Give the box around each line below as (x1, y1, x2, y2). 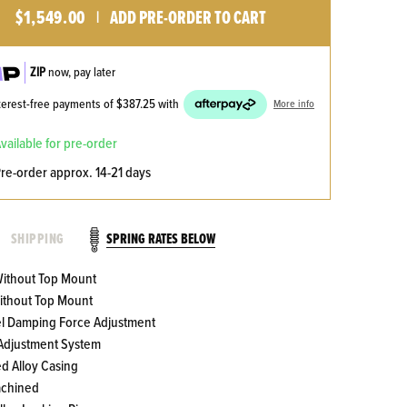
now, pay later (45, 64, 116, 81)
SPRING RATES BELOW (105, 229, 215, 249)
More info (273, 97, 315, 113)
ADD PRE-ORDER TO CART (109, 7, 266, 32)
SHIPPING (10, 230, 65, 250)
